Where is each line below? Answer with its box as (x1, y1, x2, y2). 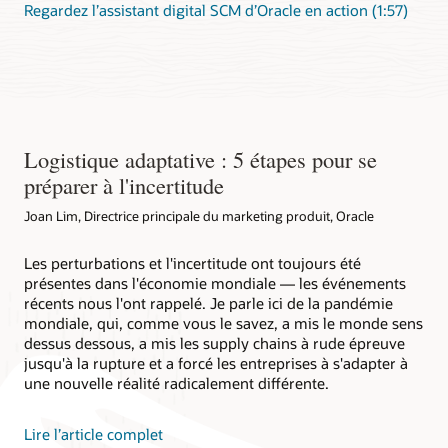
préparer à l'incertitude (24, 169, 224, 200)
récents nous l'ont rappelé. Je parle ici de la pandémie (24, 293, 393, 314)
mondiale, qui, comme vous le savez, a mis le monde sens (24, 313, 423, 334)
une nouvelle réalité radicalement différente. (24, 373, 329, 394)
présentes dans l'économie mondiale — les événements (24, 273, 406, 294)
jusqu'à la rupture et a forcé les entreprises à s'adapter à (24, 353, 408, 374)
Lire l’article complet (24, 424, 163, 445)
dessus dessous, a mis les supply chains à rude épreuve (24, 333, 405, 354)
